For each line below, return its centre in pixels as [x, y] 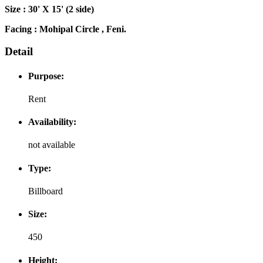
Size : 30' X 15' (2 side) [49, 9]
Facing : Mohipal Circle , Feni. [65, 29]
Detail [19, 52]
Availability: [52, 122]
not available [52, 145]
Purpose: [46, 76]
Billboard [45, 191]
